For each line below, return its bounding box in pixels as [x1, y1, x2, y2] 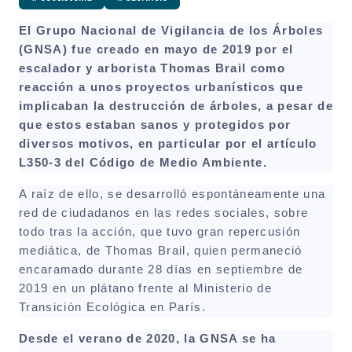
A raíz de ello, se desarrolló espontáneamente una [19, 187, 326, 200]
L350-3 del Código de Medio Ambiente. [19, 156, 272, 169]
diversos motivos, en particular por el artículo [19, 137, 317, 150]
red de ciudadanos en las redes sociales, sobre [19, 206, 309, 219]
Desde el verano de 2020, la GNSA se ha [19, 332, 277, 345]
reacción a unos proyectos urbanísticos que [19, 80, 304, 93]
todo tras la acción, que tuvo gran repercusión [19, 225, 301, 238]
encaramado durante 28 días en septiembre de [19, 262, 303, 276]
